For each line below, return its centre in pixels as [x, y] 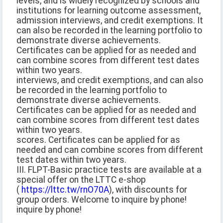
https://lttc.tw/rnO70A [65, 190]
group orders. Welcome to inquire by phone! [102, 200]
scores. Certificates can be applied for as [98, 140]
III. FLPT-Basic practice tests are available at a [109, 170]
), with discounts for [148, 190]
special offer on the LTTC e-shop [81, 180]
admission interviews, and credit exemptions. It [110, 21]
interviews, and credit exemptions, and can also [110, 80]
